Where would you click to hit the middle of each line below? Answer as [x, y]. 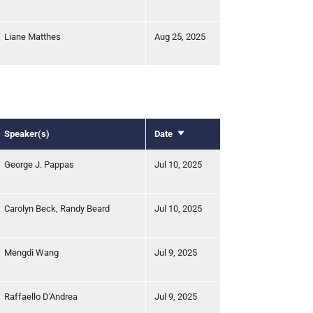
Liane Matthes [32, 36]
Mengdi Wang [31, 252]
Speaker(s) [27, 133]
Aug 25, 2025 [180, 36]
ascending [197, 147]
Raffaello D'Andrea [41, 296]
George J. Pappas [39, 164]
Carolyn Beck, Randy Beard [57, 208]
